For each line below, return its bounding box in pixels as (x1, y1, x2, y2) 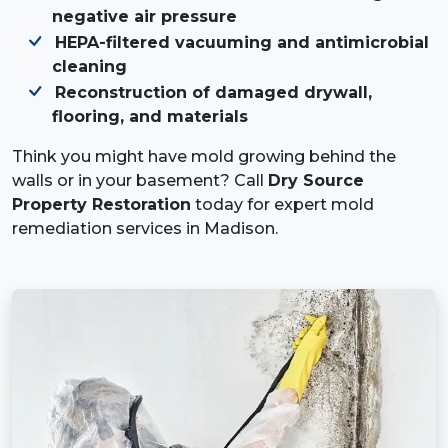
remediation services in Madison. (12, 218, 278, 238)
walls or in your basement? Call (12, 170, 268, 190)
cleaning (52, 56, 127, 76)
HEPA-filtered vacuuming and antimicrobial (55, 32, 430, 52)
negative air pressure (52, 7, 237, 27)
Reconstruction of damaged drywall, (55, 82, 373, 102)
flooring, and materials (52, 106, 248, 126)
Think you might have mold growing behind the (12, 146, 396, 166)
